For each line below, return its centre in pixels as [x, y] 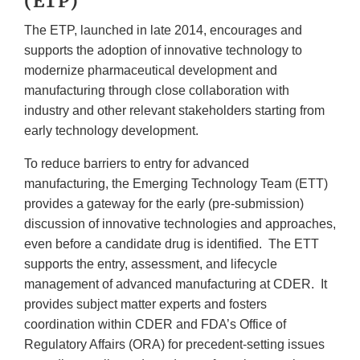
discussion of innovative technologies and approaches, [180, 223]
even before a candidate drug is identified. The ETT [172, 243]
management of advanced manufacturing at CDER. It [176, 284]
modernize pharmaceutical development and [151, 70]
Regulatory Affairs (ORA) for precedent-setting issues [174, 344]
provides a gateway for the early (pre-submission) [164, 203]
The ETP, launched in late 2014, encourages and [163, 30]
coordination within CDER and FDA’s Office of [155, 324]
